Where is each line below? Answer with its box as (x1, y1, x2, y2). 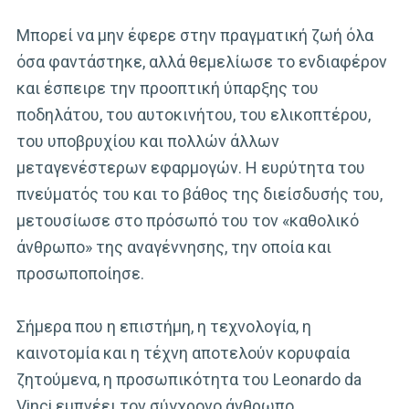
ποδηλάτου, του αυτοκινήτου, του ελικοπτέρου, (16, 104, 371, 124)
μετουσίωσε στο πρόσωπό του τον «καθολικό (16, 210, 359, 230)
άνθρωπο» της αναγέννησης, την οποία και (16, 236, 331, 257)
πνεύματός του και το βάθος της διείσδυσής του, (16, 184, 383, 204)
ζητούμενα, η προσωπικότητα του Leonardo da (16, 369, 362, 389)
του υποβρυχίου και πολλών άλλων (16, 131, 279, 151)
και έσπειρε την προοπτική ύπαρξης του (16, 78, 319, 98)
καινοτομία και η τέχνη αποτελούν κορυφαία (16, 342, 350, 362)
